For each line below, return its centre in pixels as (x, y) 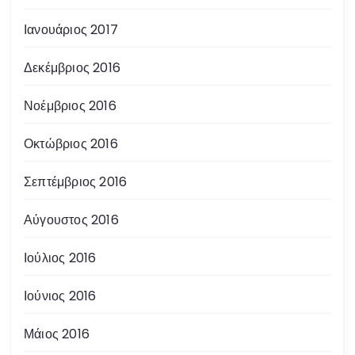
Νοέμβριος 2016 (70, 105)
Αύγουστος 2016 (71, 219)
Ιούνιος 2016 (60, 296)
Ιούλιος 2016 (60, 258)
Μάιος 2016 (57, 334)
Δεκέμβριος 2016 (72, 67)
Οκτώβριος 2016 (71, 143)
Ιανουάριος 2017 (71, 29)
